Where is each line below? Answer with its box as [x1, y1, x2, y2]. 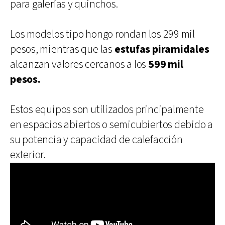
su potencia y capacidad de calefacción [10, 132, 183, 147]
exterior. [10, 147, 46, 162]
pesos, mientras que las [10, 42, 115, 57]
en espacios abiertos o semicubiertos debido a [10, 117, 213, 132]
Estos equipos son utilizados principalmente [10, 102, 204, 117]
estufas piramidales [114, 42, 209, 57]
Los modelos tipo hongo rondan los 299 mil [10, 27, 195, 42]
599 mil [148, 57, 183, 72]
